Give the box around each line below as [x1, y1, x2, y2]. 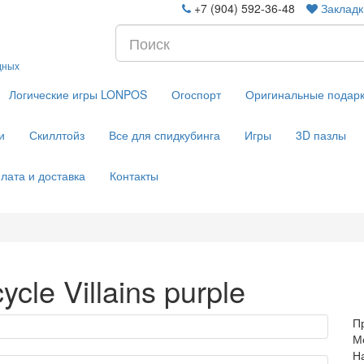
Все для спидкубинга [109, 127, 220, 143]
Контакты [110, 167, 158, 184]
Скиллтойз [29, 127, 84, 143]
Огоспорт [171, 86, 221, 102]
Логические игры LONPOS [9, 86, 147, 102]
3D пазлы [296, 127, 346, 143]
